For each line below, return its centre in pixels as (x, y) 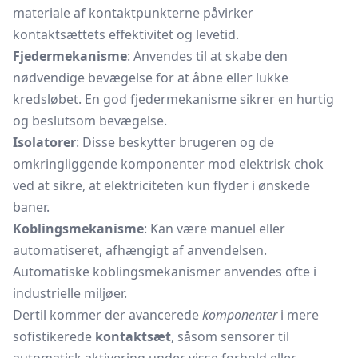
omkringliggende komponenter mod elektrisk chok (168, 164)
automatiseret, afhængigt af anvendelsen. (140, 250)
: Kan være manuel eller (215, 229)
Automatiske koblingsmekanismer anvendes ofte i (165, 272)
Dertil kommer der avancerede (107, 315)
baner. (31, 207)
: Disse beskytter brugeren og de (175, 142)
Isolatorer (44, 142)
